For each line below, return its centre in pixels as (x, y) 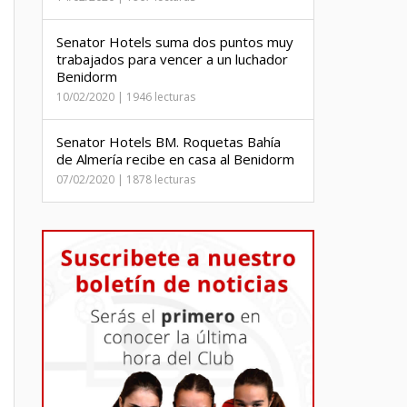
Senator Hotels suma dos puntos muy (175, 42)
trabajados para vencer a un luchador (172, 59)
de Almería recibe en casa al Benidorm (175, 159)
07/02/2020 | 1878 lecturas (126, 179)
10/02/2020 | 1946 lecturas (126, 97)
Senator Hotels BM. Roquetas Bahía (169, 142)
